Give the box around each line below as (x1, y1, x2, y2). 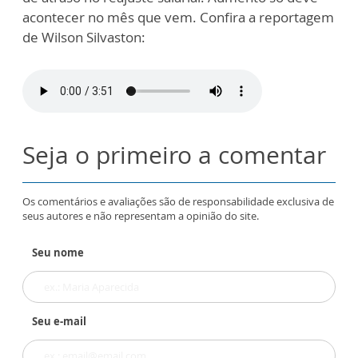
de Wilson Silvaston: (22, 28, 145, 46)
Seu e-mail (32, 314, 86, 328)
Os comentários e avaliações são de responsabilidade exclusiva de (22, 194, 334, 209)
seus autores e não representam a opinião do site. (22, 209, 259, 223)
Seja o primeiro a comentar (22, 138, 326, 171)
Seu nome (32, 245, 84, 260)
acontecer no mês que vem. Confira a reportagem (22, 8, 334, 26)
